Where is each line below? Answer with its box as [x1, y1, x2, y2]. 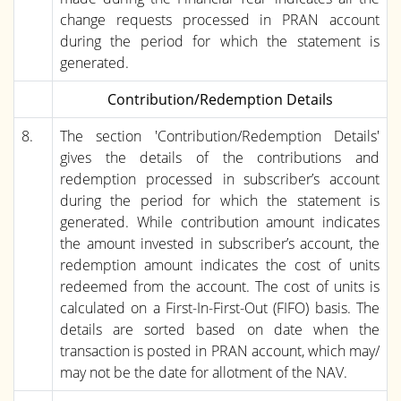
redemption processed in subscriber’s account [60, 168, 380, 189]
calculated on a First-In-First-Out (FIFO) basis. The [60, 297, 380, 318]
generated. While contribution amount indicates [60, 211, 380, 232]
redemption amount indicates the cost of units [60, 254, 380, 275]
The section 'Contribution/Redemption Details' [60, 125, 380, 146]
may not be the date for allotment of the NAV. [60, 362, 347, 382]
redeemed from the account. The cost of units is [60, 276, 380, 296]
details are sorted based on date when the [60, 319, 380, 339]
